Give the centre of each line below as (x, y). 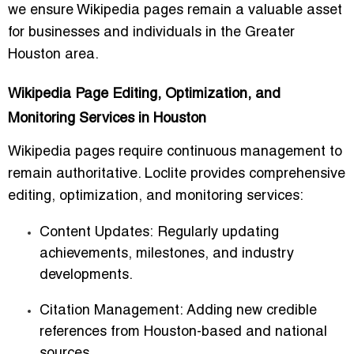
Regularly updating (216, 232)
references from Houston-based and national (183, 332)
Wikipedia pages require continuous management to (175, 152)
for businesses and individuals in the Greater (151, 32)
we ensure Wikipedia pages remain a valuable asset (175, 10)
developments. (86, 275)
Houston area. (53, 55)
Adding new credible (250, 311)
